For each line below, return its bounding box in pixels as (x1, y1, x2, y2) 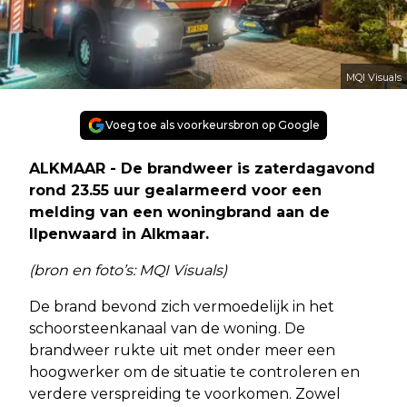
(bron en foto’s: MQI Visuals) (29, 261, 227, 279)
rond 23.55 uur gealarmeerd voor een (29, 181, 322, 199)
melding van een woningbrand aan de (29, 203, 330, 221)
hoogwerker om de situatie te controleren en (29, 362, 360, 381)
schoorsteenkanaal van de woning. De (29, 319, 305, 337)
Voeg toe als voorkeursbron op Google (105, 117, 320, 132)
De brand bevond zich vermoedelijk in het (29, 297, 334, 315)
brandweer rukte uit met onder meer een (29, 341, 335, 359)
